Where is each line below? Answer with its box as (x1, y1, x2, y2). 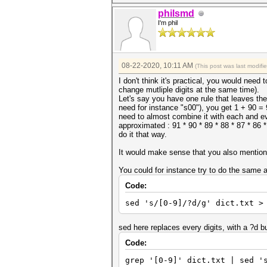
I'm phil (158, 19, 178, 26)
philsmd (158, 8, 194, 18)
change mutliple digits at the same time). (119, 85, 259, 94)
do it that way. (119, 130, 167, 139)
